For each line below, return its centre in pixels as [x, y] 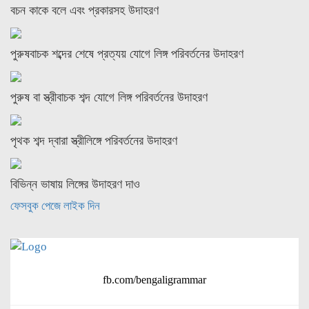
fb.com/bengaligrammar [154, 280]
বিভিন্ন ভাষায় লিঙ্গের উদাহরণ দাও [75, 185]
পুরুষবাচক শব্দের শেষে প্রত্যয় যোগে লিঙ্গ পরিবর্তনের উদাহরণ [127, 54]
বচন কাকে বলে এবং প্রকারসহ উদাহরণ [84, 11]
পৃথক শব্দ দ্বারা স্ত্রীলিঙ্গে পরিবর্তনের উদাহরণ [94, 141]
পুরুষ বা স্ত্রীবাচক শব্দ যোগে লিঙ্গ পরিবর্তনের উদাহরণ [109, 98]
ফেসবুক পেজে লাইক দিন [55, 206]
